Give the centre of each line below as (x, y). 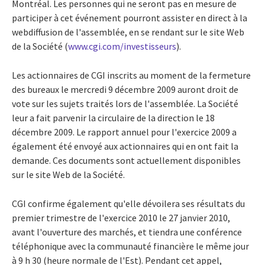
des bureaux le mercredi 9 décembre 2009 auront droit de (125, 89)
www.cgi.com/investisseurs (122, 46)
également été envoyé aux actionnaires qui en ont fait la (125, 146)
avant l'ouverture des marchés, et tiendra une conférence (127, 232)
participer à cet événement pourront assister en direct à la (130, 17)
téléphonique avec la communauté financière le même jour (130, 246)
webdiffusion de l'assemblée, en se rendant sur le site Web (128, 32)
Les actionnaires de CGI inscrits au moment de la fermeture (131, 75)
